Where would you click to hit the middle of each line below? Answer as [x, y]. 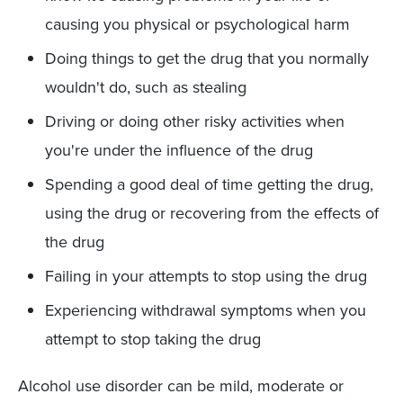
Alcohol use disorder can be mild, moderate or [181, 386]
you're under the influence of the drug [179, 150]
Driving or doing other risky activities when [195, 121]
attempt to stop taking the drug [153, 339]
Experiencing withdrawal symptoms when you [206, 310]
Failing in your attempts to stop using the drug [206, 276]
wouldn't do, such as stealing [146, 87]
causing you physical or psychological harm [197, 24]
